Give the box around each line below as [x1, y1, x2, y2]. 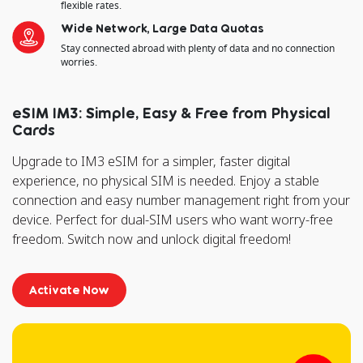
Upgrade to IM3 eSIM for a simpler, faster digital [12, 152, 290, 170]
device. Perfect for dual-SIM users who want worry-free [12, 210, 333, 228]
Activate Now [29, 282, 109, 297]
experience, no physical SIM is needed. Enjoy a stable [12, 171, 319, 190]
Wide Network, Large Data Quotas [61, 20, 263, 35]
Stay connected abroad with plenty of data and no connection [61, 41, 335, 55]
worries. [61, 54, 97, 69]
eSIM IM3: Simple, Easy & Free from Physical [12, 103, 331, 122]
